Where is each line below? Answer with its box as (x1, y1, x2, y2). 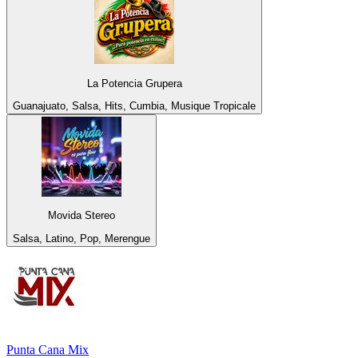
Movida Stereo (48, 209, 115, 222)
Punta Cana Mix (6, 342, 89, 356)
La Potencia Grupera (86, 77, 182, 89)
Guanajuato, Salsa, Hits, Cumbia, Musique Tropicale (13, 99, 256, 112)
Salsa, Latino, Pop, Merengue (13, 232, 150, 245)
